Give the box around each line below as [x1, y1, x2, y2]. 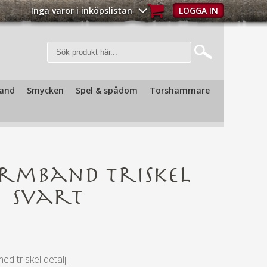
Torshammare [150, 85, 210, 96]
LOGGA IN [179, 5, 218, 16]
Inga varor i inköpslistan [31, 5, 132, 16]
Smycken [27, 85, 64, 96]
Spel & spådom [76, 85, 138, 96]
